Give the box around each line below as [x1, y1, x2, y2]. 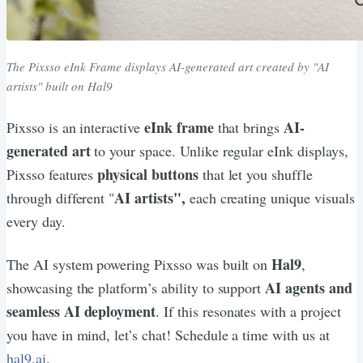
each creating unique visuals [185, 187, 355, 207]
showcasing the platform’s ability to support [6, 277, 266, 297]
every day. [6, 211, 66, 231]
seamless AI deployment [6, 300, 156, 322]
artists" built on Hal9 [6, 78, 113, 95]
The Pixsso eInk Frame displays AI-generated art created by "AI [6, 58, 329, 75]
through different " [6, 187, 115, 207]
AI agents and [265, 276, 352, 298]
